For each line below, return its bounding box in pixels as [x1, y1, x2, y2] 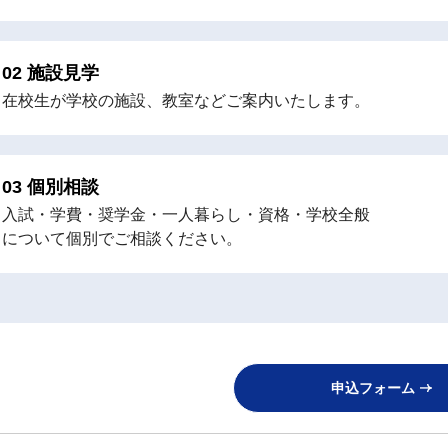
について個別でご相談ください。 [2, 229, 242, 247]
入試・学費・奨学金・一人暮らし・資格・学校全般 [2, 205, 370, 223]
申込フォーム [331, 379, 415, 396]
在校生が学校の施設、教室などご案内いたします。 [2, 91, 370, 109]
